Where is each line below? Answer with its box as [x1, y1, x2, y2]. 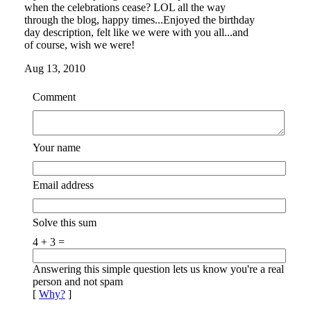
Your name [33, 142, 81, 153]
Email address [33, 179, 94, 191]
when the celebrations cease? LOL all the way [24, 1, 226, 13]
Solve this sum [33, 217, 96, 228]
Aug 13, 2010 [24, 62, 85, 74]
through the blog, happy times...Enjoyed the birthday [24, 14, 255, 26]
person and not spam [33, 276, 123, 287]
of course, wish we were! [24, 39, 135, 51]
